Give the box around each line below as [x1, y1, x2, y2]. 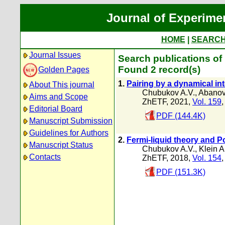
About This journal [29, 80, 94, 89]
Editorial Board [29, 104, 82, 113]
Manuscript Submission [29, 117, 113, 125]
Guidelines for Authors [29, 129, 108, 137]
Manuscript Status [29, 141, 93, 149]
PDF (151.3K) [156, 168, 205, 176]
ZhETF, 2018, [142, 154, 192, 162]
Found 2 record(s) [118, 64, 200, 75]
